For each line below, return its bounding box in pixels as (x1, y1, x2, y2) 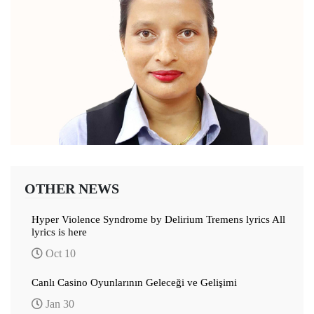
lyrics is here (32, 226, 87, 238)
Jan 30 (43, 297, 74, 310)
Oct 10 (43, 247, 76, 259)
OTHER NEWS (25, 180, 119, 196)
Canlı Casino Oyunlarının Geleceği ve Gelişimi (32, 276, 237, 288)
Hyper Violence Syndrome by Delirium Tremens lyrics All (32, 213, 285, 225)
